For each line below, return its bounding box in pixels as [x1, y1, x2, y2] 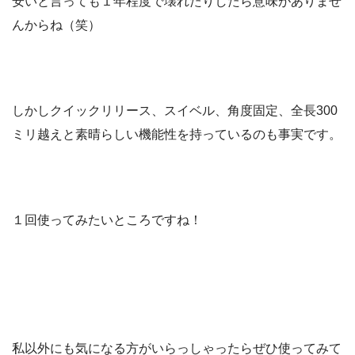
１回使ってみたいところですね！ [12, 212, 202, 227]
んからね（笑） [12, 17, 101, 32]
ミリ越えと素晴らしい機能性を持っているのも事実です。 [12, 127, 342, 141]
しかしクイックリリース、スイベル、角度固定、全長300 [12, 103, 338, 117]
